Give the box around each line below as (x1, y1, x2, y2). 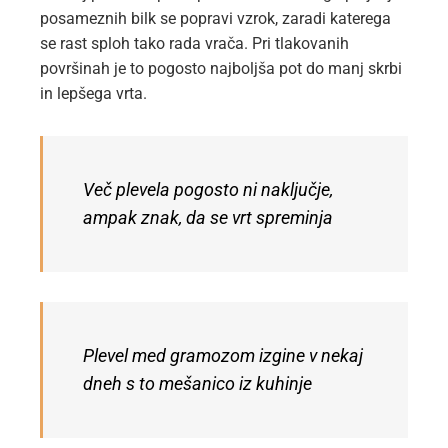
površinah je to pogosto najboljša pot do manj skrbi (40, 59, 402, 79)
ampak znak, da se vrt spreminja (83, 208, 333, 229)
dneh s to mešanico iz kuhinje (83, 374, 312, 395)
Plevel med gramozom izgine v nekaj (83, 346, 363, 367)
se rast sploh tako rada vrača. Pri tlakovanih (40, 34, 349, 54)
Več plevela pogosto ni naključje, (83, 180, 333, 201)
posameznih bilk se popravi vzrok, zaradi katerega (40, 9, 391, 29)
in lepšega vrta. (40, 84, 147, 104)
